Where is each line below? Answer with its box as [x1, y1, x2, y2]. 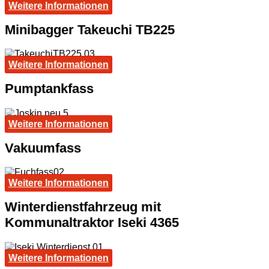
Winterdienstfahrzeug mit [5, 199, 161, 215]
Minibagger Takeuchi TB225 [5, 22, 175, 37]
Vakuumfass [5, 140, 81, 156]
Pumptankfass [5, 81, 94, 97]
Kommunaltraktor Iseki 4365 [5, 215, 179, 231]
